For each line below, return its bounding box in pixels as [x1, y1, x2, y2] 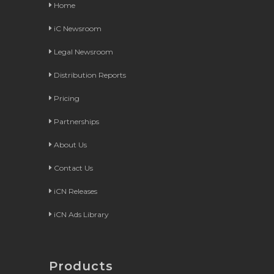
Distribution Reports [53, 70, 126, 80]
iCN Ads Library [53, 209, 109, 219]
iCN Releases [53, 186, 97, 196]
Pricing [53, 93, 80, 103]
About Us [53, 139, 87, 149]
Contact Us [53, 163, 93, 172]
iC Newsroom [53, 23, 102, 33]
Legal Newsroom [53, 46, 113, 56]
